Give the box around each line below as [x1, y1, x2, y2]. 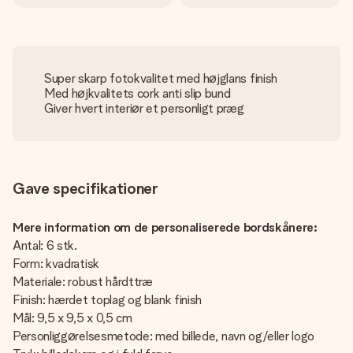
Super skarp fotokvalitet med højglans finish [44, 71, 277, 86]
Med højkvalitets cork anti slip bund [44, 86, 231, 101]
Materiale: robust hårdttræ [13, 274, 153, 289]
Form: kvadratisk [13, 256, 99, 271]
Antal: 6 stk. [13, 238, 77, 253]
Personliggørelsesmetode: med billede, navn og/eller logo [13, 329, 315, 344]
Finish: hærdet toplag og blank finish [13, 292, 203, 307]
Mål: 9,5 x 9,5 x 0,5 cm [13, 310, 132, 325]
